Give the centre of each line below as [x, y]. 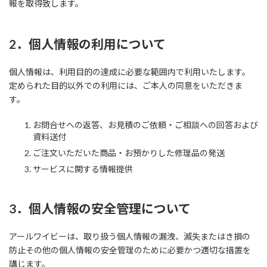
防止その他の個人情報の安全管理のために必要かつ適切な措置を [130, 250]
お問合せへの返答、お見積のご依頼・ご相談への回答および [145, 125]
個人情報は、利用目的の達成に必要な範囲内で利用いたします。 [130, 72]
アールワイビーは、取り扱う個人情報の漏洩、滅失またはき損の [130, 236]
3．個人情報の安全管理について [100, 208]
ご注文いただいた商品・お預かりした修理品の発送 [129, 153]
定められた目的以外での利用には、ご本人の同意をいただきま [126, 86]
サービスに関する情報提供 [83, 169]
